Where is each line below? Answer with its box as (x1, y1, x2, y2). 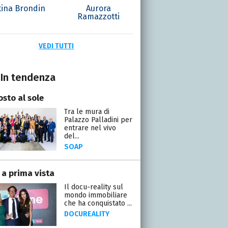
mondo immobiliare (64, 190, 127, 199)
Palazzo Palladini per (64, 115, 132, 124)
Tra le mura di (64, 107, 109, 116)
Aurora (85, 3, 111, 13)
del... (64, 131, 79, 140)
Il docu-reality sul (64, 182, 123, 191)
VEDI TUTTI (39, 41, 74, 50)
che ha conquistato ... (64, 198, 132, 208)
